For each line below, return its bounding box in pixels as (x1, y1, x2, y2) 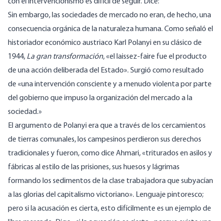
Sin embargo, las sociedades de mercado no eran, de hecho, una (8, 11, 211, 20)
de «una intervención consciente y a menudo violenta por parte (8, 80, 212, 89)
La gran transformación (27, 53, 103, 61)
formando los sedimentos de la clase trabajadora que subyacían (8, 177, 213, 185)
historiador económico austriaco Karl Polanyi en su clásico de (8, 39, 202, 47)
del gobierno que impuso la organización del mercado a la (8, 94, 192, 103)
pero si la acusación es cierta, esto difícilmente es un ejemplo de (8, 205, 211, 213)
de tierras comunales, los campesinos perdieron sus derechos (8, 136, 201, 144)
